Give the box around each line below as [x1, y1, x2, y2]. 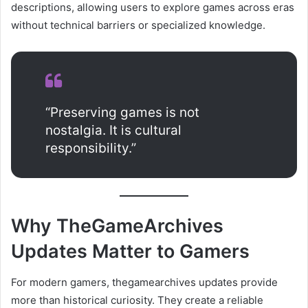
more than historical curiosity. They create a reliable [11, 293, 263, 307]
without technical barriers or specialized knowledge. [11, 18, 265, 32]
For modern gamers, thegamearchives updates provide [11, 275, 278, 289]
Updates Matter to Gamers [11, 240, 250, 263]
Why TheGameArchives [11, 214, 223, 238]
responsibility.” [45, 140, 136, 156]
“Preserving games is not [45, 104, 199, 120]
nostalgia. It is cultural [45, 122, 181, 138]
